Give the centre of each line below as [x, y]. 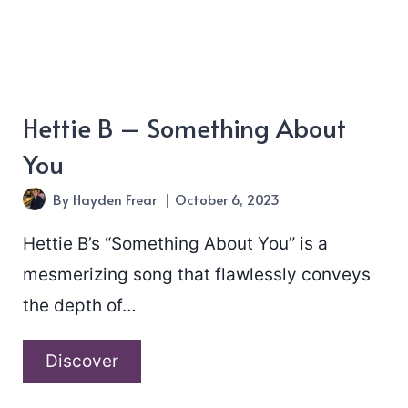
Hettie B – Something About [185, 127]
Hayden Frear [114, 199]
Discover [82, 361]
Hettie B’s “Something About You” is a [176, 243]
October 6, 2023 [227, 199]
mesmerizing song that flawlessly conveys [197, 274]
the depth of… [80, 305]
